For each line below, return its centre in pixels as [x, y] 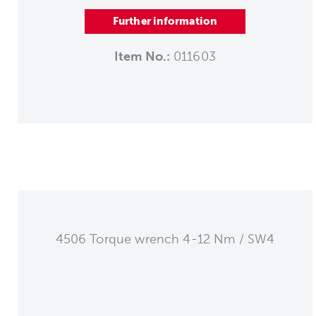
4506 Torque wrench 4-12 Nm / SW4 [165, 239]
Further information [165, 21]
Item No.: [142, 56]
